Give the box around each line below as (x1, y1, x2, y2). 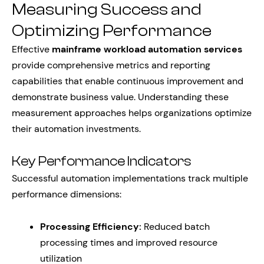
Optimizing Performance (12, 21, 212, 40)
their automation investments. (12, 123, 141, 135)
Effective (12, 43, 52, 55)
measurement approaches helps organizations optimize (12, 107, 252, 119)
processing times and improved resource (40, 236, 217, 249)
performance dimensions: (12, 188, 121, 200)
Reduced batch (141, 220, 210, 233)
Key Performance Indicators (12, 154, 192, 169)
